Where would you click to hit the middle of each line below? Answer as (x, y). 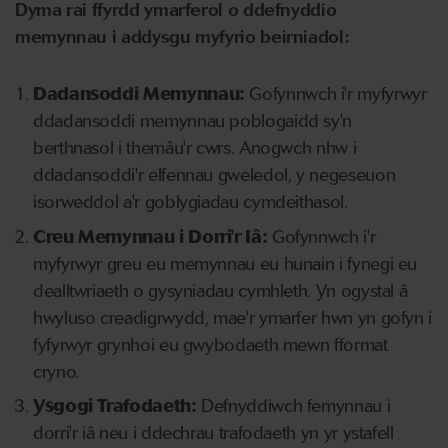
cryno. (56, 371)
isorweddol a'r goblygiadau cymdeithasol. (190, 202)
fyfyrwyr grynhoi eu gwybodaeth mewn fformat (210, 344)
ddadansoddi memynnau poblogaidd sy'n (193, 121)
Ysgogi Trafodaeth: (117, 406)
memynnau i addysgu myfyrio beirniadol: (182, 37)
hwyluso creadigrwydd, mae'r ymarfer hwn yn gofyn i (233, 317)
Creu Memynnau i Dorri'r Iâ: (152, 236)
